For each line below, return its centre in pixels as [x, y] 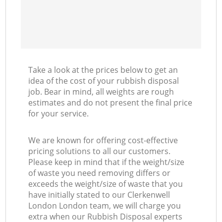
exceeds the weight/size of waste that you [106, 184]
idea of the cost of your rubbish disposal [104, 81]
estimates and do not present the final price [111, 103]
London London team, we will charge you [105, 206]
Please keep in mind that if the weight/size [107, 162]
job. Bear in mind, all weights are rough [101, 92]
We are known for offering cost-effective [103, 140]
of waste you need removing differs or [100, 173]
